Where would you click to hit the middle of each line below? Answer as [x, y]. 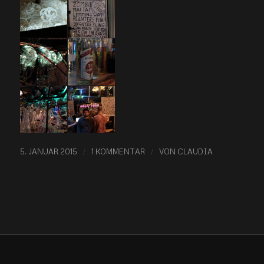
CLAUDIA [195, 152]
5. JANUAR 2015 [48, 152]
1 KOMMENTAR [118, 152]
